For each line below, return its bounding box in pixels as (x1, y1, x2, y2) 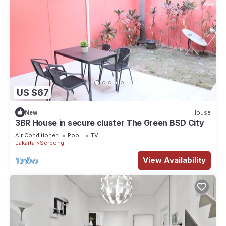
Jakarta (15, 139, 35, 147)
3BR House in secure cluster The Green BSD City (15, 118, 204, 128)
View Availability (143, 155, 206, 165)
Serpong (40, 139, 64, 147)
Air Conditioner (15, 132, 58, 139)
